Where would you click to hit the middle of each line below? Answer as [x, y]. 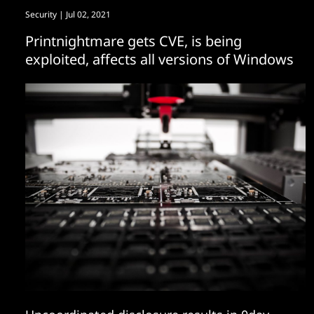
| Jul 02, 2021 [84, 14]
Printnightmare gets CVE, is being [134, 41]
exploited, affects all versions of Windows [159, 59]
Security [41, 14]
